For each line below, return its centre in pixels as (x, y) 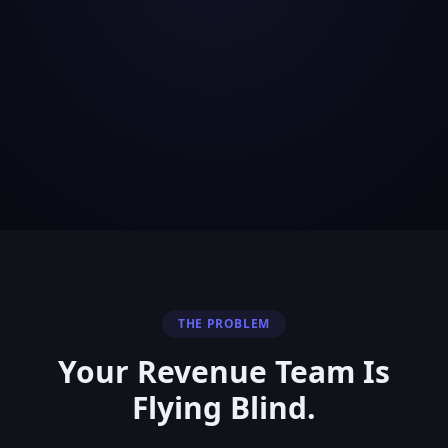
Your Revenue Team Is (224, 372)
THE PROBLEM (224, 324)
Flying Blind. (224, 408)
